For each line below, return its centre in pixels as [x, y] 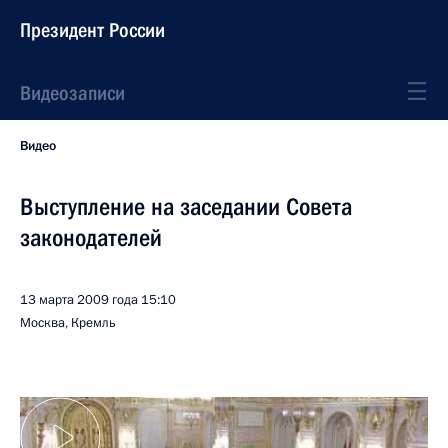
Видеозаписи [72, 93]
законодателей [91, 238]
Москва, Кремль [68, 323]
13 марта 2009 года [79, 300]
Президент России [92, 30]
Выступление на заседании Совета [186, 207]
